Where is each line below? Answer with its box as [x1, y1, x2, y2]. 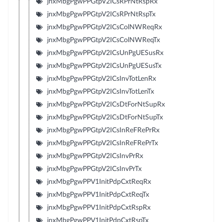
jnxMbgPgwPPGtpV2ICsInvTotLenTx [47, 88, 154, 95]
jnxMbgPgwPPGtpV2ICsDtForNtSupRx [47, 101, 165, 108]
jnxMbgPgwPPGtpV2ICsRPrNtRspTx [47, 10, 156, 18]
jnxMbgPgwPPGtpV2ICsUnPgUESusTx [47, 62, 162, 69]
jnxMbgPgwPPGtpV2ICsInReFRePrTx [47, 139, 158, 147]
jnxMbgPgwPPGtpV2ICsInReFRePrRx [47, 126, 160, 134]
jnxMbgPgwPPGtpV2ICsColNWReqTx [47, 36, 160, 44]
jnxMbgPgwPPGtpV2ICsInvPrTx [47, 165, 142, 172]
